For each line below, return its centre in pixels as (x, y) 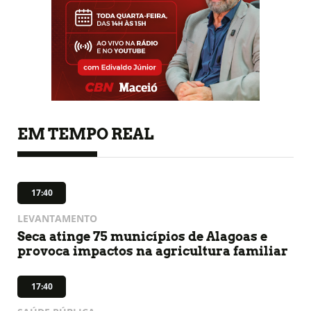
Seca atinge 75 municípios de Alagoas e (142, 236)
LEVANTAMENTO (57, 218)
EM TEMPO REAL (85, 134)
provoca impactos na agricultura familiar (153, 251)
